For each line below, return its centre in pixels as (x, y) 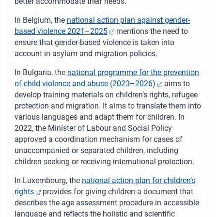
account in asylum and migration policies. (86, 54)
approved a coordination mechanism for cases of (99, 139)
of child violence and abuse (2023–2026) (85, 84)
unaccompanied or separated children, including (96, 151)
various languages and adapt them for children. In (100, 117)
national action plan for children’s (139, 181)
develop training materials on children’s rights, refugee (106, 95)
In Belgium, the (41, 20)
